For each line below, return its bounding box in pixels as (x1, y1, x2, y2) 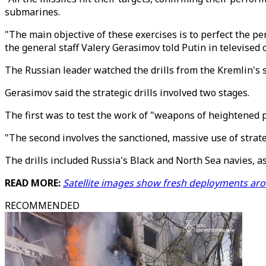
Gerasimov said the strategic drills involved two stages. (5, 86, 249, 99)
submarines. (5, 5, 62, 18)
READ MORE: (5, 176, 63, 189)
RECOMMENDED (5, 199, 80, 212)
